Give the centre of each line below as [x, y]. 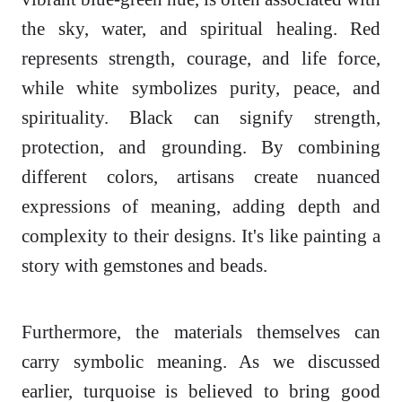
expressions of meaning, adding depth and [201, 206]
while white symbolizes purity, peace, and [201, 88]
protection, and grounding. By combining [201, 147]
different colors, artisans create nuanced [201, 177]
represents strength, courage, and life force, [201, 58]
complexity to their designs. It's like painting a [201, 236]
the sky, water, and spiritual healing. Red [201, 29]
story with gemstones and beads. [144, 266]
